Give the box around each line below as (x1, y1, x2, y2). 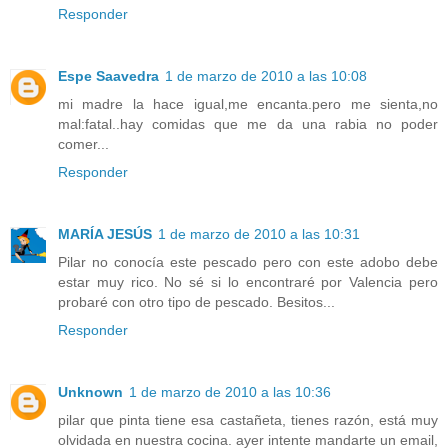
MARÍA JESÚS (58, 225, 152, 242)
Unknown (58, 383, 123, 400)
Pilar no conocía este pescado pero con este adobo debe (58, 253, 438, 270)
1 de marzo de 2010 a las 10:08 (165, 67, 367, 84)
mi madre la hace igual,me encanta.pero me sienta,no (58, 95, 438, 112)
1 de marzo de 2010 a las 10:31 (158, 225, 360, 242)
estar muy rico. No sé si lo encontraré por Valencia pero (58, 273, 438, 290)
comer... (58, 135, 109, 152)
